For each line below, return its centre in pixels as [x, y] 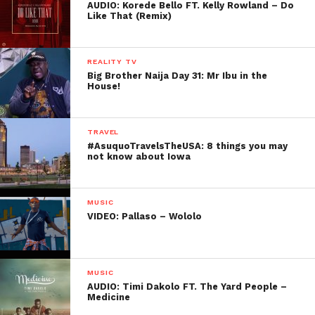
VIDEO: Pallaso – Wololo [145, 216]
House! [104, 86]
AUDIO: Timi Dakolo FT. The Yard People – [187, 287]
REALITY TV [112, 62]
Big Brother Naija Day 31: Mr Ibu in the [178, 76]
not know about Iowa [139, 156]
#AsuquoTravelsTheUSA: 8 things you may [188, 146]
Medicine [109, 297]
